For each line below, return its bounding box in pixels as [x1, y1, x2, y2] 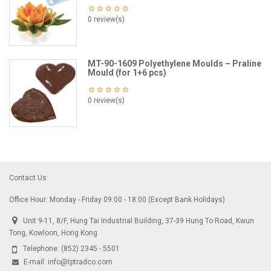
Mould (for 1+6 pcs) [88, 68, 166, 77]
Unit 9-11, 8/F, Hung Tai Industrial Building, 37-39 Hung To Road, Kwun [23, 217, 254, 225]
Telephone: [23, 244, 61, 253]
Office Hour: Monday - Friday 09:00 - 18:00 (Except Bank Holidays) [9, 195, 225, 204]
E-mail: [24, 258, 48, 266]
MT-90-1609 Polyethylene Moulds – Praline [88, 59, 261, 68]
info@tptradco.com [48, 258, 113, 266]
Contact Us [9, 174, 47, 182]
